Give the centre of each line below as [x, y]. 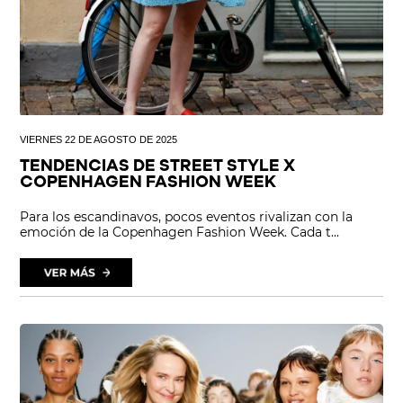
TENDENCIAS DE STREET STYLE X [158, 167]
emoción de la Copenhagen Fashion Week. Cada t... [180, 233]
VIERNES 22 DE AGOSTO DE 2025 [99, 140]
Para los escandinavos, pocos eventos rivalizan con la [187, 217]
